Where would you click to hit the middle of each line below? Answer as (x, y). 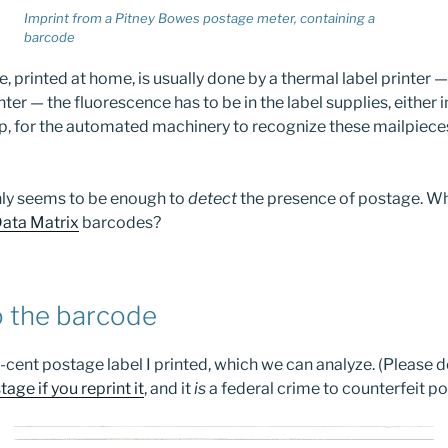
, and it (169, 389)
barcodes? (120, 222)
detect (212, 198)
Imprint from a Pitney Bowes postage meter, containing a (199, 18)
